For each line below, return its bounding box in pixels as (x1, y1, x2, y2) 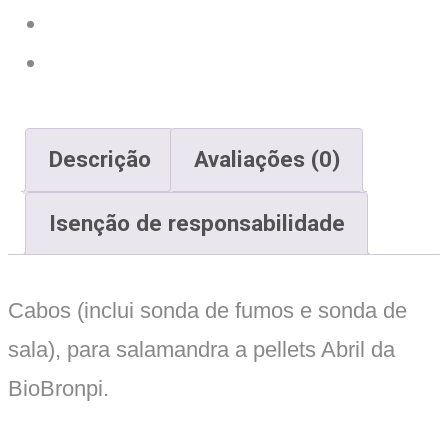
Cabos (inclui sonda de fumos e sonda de (8, 298, 407, 324)
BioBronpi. (8, 376, 109, 402)
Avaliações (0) (193, 146, 340, 173)
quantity (33, 21, 116, 48)
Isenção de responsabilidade (48, 209, 345, 236)
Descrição (48, 146, 151, 173)
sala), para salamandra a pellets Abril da (8, 337, 395, 363)
